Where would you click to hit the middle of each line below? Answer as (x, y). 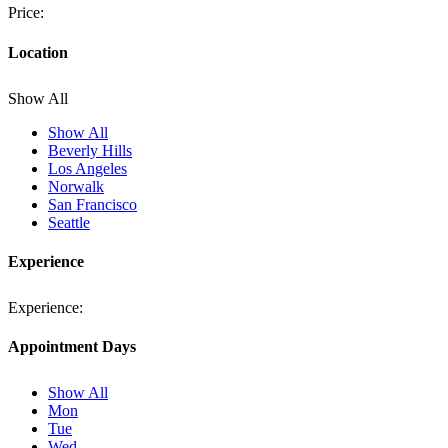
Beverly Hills (90, 150)
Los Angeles (87, 168)
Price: (26, 13)
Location (38, 52)
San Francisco (92, 204)
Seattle (69, 222)
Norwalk (76, 186)
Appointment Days (72, 347)
